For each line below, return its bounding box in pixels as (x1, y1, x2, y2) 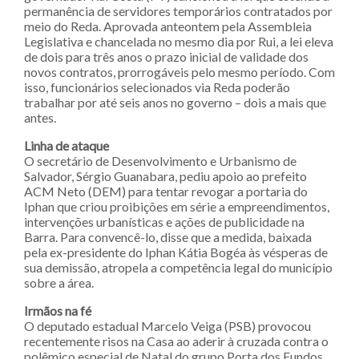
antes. (24, 109, 56, 125)
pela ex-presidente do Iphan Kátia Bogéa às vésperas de (24, 244, 328, 260)
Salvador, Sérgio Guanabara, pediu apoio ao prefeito (24, 167, 307, 184)
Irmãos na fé (24, 302, 91, 318)
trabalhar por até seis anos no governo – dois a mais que (24, 94, 326, 110)
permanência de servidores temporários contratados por (24, 2, 333, 18)
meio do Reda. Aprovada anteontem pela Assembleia (24, 18, 312, 34)
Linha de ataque (24, 137, 109, 153)
